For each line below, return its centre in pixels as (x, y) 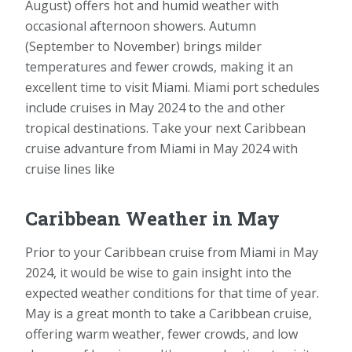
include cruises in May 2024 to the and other (155, 107)
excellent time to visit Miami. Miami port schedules (172, 87)
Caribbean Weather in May (152, 218)
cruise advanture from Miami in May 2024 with (161, 148)
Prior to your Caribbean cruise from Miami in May (172, 252)
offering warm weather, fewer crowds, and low (161, 334)
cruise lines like (70, 169)
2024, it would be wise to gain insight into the (158, 272)
